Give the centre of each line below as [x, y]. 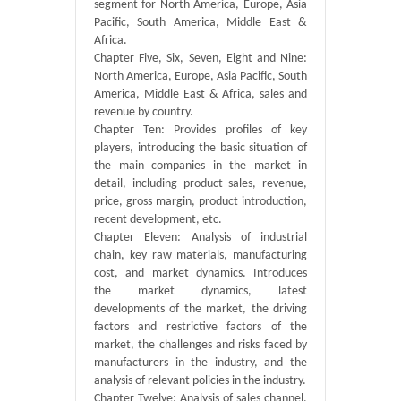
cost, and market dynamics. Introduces [200, 273]
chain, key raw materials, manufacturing [200, 256]
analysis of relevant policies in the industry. [200, 381]
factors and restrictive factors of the [200, 327]
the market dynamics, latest [200, 291]
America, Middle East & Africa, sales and [200, 94]
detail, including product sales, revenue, [200, 184]
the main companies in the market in [200, 166]
